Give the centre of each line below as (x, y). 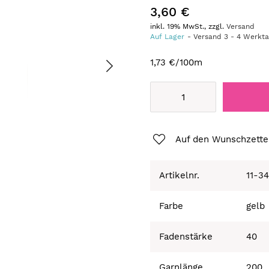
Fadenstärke (186, 236)
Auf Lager (168, 37)
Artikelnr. (180, 175)
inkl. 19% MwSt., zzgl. (189, 27)
